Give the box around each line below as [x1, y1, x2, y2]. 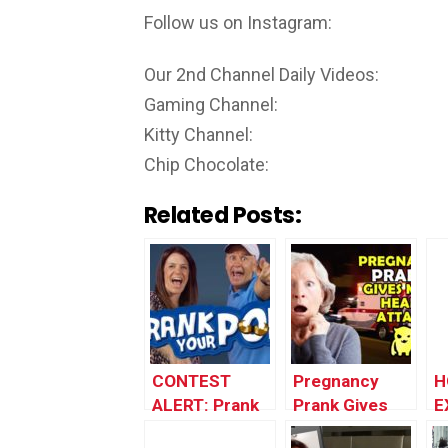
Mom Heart [293, 418, 382, 439]
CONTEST [152, 370, 231, 391]
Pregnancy [293, 370, 379, 391]
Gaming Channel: [144, 94, 278, 116]
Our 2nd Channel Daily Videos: [144, 64, 379, 86]
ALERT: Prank [152, 394, 259, 415]
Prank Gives [293, 394, 388, 415]
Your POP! [152, 418, 231, 439]
